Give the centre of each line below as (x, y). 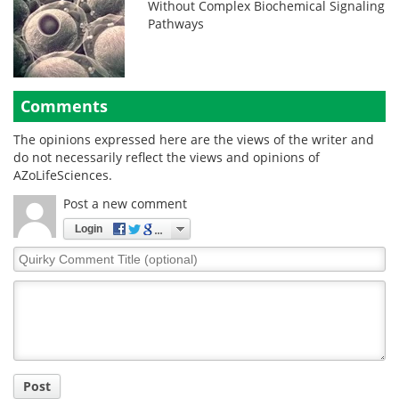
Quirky (33, 254)
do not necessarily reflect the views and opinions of (167, 157)
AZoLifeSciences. (63, 175)
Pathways (176, 24)
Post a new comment (125, 204)
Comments (64, 106)
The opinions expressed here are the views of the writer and (194, 139)
